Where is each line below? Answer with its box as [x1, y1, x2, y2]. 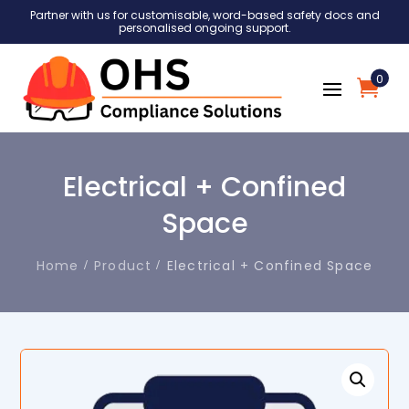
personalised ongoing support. [118, 20, 291, 36]
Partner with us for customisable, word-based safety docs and [29, 7, 380, 23]
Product [94, 256, 152, 275]
